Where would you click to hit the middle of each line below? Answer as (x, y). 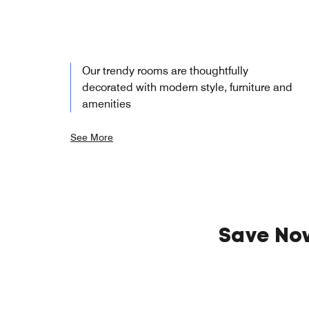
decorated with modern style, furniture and (187, 87)
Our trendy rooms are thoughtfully (165, 70)
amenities (107, 103)
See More (92, 137)
